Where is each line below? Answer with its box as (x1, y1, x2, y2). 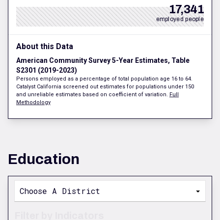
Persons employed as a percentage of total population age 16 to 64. (16, 76, 192, 82)
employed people (156, 16, 204, 23)
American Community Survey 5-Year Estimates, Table (16, 56, 190, 65)
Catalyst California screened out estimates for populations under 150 (16, 83, 194, 90)
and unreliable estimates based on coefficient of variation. (16, 91, 169, 98)
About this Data (16, 42, 73, 52)
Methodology (16, 99, 51, 106)
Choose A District (20, 186, 100, 196)
